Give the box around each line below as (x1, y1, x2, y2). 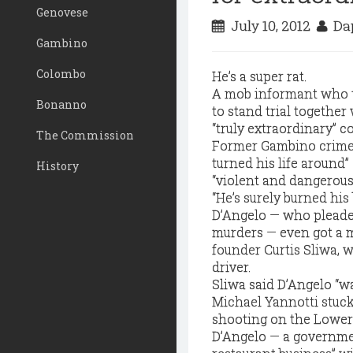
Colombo (36, 66, 86, 81)
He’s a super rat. (212, 68, 307, 84)
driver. (212, 258, 251, 275)
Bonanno (36, 97, 87, 112)
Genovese (36, 5, 88, 20)
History (36, 158, 79, 173)
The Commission (36, 128, 134, 143)
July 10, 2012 (225, 17, 317, 35)
